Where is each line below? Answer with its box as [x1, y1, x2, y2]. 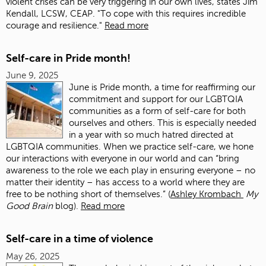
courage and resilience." [6, 20, 104, 30]
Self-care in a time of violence [6, 233, 153, 245]
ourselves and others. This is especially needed [69, 118, 256, 128]
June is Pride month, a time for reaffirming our [69, 83, 255, 93]
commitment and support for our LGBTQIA [69, 94, 243, 104]
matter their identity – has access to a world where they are [6, 178, 245, 188]
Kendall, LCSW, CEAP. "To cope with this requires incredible [6, 8, 246, 18]
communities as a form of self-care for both [69, 106, 246, 116]
